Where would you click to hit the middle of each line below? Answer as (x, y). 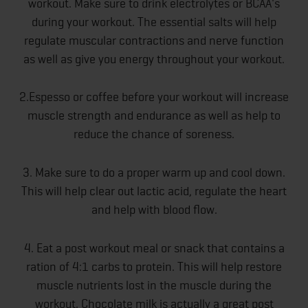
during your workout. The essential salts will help (154, 21)
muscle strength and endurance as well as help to (154, 115)
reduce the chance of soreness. (154, 134)
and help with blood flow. (154, 210)
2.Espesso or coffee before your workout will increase (154, 97)
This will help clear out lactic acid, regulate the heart (154, 191)
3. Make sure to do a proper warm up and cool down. (154, 173)
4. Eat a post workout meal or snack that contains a (154, 247)
